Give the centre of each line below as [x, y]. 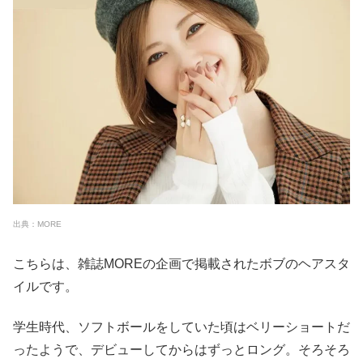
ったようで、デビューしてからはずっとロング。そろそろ [181, 350]
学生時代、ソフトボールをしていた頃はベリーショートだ [181, 327]
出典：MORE [37, 224]
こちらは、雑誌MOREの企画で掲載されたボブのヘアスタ [181, 263]
